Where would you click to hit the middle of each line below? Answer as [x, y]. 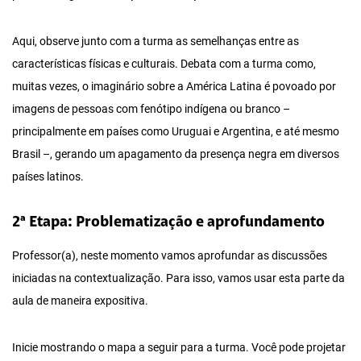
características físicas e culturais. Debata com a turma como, [164, 64]
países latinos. [48, 177]
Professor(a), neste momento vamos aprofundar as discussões [170, 256]
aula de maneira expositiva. [80, 301]
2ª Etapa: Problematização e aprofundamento [168, 223]
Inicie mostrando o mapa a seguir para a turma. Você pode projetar [179, 348]
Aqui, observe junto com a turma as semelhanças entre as [156, 42]
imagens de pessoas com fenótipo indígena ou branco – [151, 110]
